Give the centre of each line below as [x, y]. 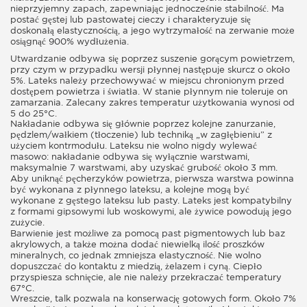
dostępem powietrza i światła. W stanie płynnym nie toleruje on [149, 92]
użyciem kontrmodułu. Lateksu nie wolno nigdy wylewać [134, 146]
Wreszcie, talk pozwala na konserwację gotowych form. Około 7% [153, 299]
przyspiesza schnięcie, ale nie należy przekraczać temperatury [146, 278]
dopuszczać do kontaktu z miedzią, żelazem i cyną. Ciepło [136, 267]
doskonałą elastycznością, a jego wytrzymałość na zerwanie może [152, 31]
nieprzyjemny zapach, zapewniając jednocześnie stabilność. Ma [147, 9]
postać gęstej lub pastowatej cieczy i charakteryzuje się [131, 20]
